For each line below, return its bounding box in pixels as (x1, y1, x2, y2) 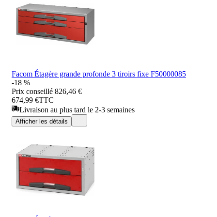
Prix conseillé (12, 87, 53, 95)
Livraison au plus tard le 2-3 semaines (19, 105, 135, 114)
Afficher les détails (15, 117, 68, 125)
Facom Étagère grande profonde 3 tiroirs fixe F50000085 (12, 69, 186, 78)
